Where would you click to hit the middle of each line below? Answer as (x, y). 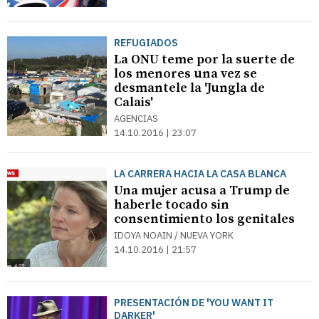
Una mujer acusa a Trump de (202, 190)
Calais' (134, 102)
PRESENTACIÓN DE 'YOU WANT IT (194, 303)
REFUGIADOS (146, 43)
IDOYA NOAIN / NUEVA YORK (174, 235)
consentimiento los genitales (204, 219)
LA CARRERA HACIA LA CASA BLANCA (200, 174)
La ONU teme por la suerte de (204, 59)
